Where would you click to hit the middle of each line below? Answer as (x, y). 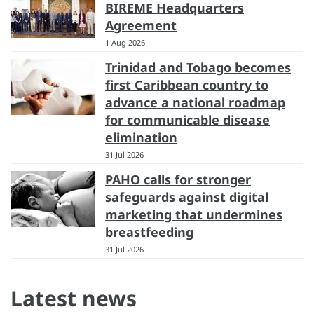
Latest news (74, 298)
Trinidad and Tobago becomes (198, 67)
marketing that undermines (194, 214)
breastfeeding (149, 232)
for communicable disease (187, 120)
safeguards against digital (187, 197)
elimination (141, 137)
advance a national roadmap (195, 102)
